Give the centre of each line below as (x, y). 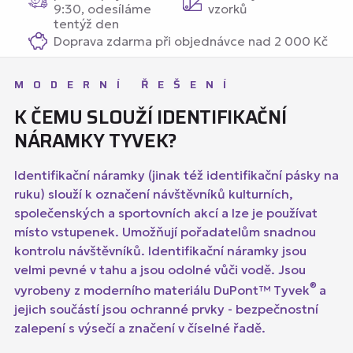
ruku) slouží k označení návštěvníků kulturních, (153, 194)
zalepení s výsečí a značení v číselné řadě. (139, 328)
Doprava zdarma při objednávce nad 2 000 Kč (190, 41)
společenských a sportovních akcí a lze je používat (165, 213)
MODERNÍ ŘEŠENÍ (124, 84)
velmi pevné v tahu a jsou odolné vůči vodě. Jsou (160, 269)
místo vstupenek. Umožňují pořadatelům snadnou (165, 232)
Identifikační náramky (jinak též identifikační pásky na (176, 175)
